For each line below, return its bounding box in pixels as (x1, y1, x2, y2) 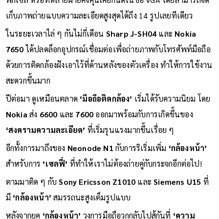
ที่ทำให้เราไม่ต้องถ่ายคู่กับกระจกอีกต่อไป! (67, 158, 202, 169)
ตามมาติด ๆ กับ (5, 176, 59, 187)
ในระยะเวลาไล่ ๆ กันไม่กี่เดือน (5, 28, 106, 39)
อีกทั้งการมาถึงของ (5, 142, 66, 153)
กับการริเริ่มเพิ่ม (113, 142, 169, 153)
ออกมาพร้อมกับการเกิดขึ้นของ (93, 109, 193, 119)
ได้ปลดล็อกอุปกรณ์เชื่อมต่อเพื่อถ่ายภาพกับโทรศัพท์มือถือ (23, 44, 211, 54)
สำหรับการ (5, 158, 43, 169)
